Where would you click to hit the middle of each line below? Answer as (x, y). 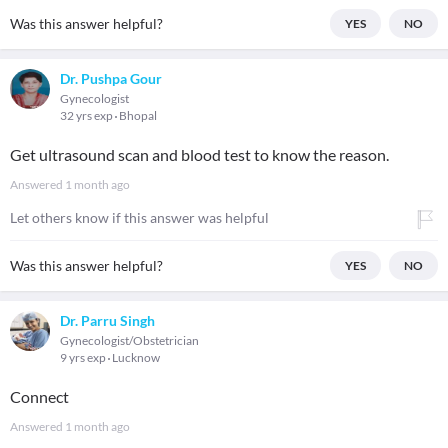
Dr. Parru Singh (107, 320)
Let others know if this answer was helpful (139, 217)
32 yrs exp (87, 115)
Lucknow (136, 357)
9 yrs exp (84, 357)
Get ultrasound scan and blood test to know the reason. (199, 154)
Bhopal (138, 115)
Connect (39, 396)
